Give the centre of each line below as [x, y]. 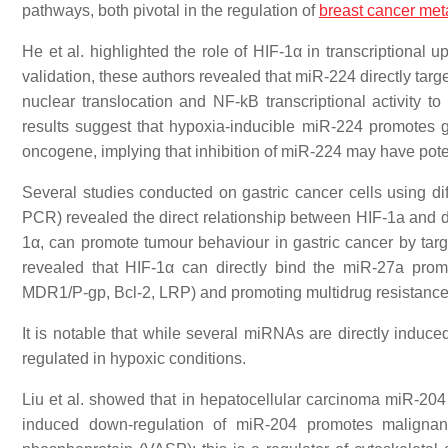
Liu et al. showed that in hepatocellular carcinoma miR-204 [234, 400]
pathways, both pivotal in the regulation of [170, 11]
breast [343, 11]
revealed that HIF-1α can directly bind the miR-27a [213, 268]
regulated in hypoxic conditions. [134, 359]
